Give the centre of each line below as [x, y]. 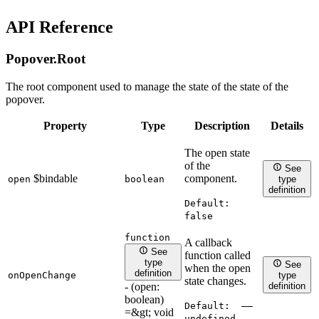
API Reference [59, 27]
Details [287, 125]
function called [218, 255]
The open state [217, 152]
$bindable [56, 178]
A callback [208, 242]
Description [222, 125]
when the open [218, 268]
